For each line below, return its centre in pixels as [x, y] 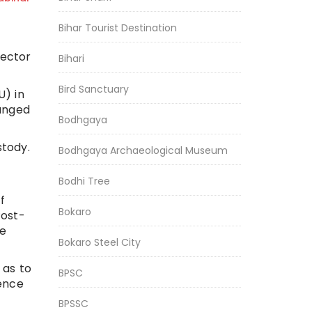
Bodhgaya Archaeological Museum [143, 150]
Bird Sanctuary [93, 89]
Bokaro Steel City [99, 242]
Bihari [71, 58]
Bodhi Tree [84, 181]
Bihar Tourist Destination [117, 28]
